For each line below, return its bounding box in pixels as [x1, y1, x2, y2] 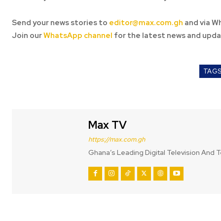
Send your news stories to [12, 18, 109, 28]
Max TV [88, 118, 127, 133]
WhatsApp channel [43, 31, 112, 41]
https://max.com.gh [88, 135, 145, 144]
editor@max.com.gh [109, 18, 183, 28]
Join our [12, 31, 43, 41]
